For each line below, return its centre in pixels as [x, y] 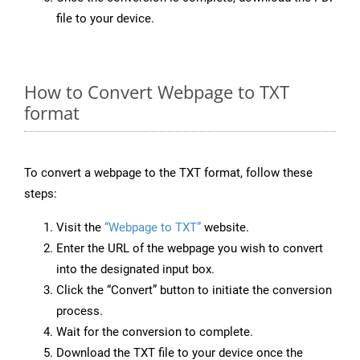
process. [80, 311]
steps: [41, 194]
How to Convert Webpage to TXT [157, 92]
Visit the [80, 228]
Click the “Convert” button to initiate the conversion [194, 290]
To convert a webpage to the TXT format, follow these [168, 173]
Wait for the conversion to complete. [155, 332]
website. [225, 228]
